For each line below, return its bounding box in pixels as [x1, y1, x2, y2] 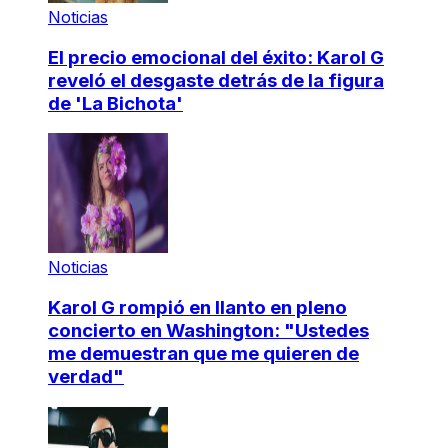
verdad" [48, 365, 124, 389]
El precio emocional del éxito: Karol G [48, 45, 384, 69]
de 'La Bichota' [48, 91, 183, 115]
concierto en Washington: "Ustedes [48, 319, 369, 343]
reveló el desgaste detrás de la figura [48, 68, 384, 92]
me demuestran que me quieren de [48, 342, 359, 366]
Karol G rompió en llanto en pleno [48, 296, 347, 320]
